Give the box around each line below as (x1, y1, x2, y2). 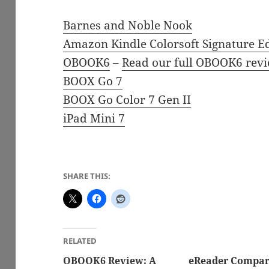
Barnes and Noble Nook (63, 17, 193, 33)
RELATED (63, 235, 97, 246)
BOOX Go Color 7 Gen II (63, 91, 192, 107)
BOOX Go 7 (63, 73, 123, 89)
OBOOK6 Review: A (63, 253, 157, 267)
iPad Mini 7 (63, 110, 125, 126)
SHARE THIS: (63, 170, 111, 181)
